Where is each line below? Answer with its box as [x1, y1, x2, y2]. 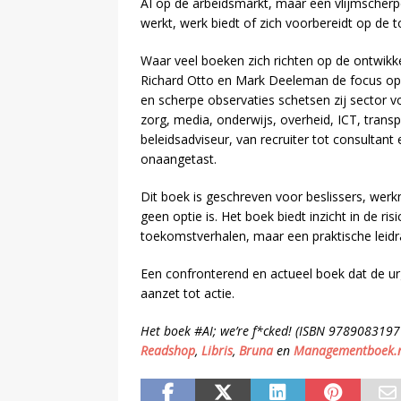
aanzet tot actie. [141, 284, 235, 302]
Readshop [141, 341, 195, 359]
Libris [201, 341, 233, 359]
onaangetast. [141, 149, 217, 167]
